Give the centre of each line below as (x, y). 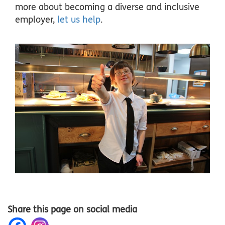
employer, (36, 20)
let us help (79, 20)
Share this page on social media (72, 210)
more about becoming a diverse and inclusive (107, 7)
